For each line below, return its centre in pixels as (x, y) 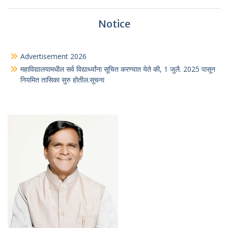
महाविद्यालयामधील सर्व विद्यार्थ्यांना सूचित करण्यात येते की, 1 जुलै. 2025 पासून (118, 69)
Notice (114, 24)
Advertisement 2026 (53, 56)
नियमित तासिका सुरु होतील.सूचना (62, 80)
